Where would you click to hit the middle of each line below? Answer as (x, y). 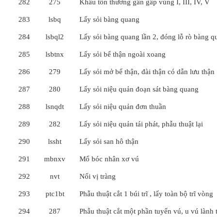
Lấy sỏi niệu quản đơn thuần (123, 107)
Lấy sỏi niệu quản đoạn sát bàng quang (139, 89)
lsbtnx (55, 54)
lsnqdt (55, 107)
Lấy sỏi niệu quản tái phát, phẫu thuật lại (141, 124)
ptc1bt (55, 194)
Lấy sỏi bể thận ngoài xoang (123, 54)
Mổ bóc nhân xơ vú (109, 159)
